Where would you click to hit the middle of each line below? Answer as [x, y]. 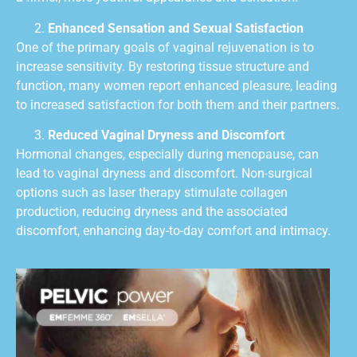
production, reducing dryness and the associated [152, 212]
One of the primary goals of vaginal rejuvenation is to [165, 47]
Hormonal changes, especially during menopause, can [167, 155]
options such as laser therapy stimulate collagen [152, 193]
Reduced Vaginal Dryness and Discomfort [166, 135]
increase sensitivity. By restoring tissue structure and [163, 66]
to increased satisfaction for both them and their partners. [178, 104]
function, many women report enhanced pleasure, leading [177, 85]
